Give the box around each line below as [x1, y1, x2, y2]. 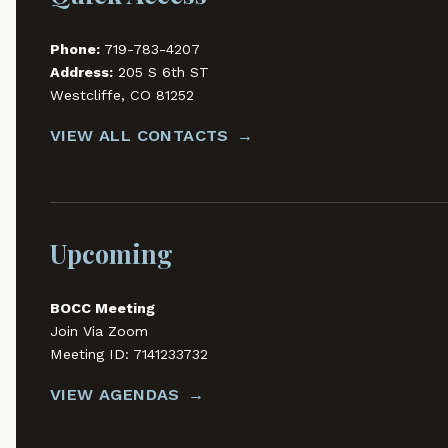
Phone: [49, 41, 100, 58]
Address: [49, 64, 113, 81]
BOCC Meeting [49, 300, 155, 317]
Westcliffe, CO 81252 [49, 87, 194, 104]
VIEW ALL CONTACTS [49, 125, 229, 145]
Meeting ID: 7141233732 [49, 346, 208, 363]
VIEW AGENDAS [49, 384, 180, 404]
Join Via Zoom [49, 323, 148, 340]
